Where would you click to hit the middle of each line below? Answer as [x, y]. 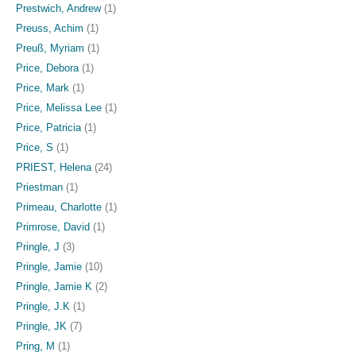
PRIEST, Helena [54, 167]
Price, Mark [43, 87]
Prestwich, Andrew [58, 8]
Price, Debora [47, 68]
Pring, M [35, 346]
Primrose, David [53, 226]
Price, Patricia [48, 127]
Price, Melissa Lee [59, 107]
